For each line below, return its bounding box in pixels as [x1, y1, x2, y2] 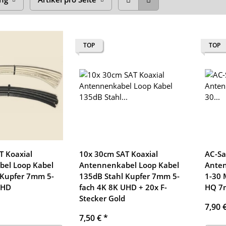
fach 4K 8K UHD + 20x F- [79, 182, 167, 193]
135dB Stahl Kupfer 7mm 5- [79, 171, 180, 182]
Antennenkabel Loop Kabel [79, 160, 179, 171]
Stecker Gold [79, 193, 125, 204]
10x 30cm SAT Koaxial [79, 149, 158, 159]
